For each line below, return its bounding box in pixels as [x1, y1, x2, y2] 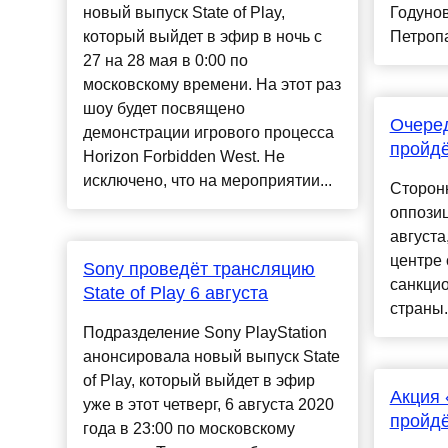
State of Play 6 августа [83, 283, 269, 304]
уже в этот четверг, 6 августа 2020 [83, 396, 335, 414]
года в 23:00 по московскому [83, 420, 296, 438]
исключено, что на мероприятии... [83, 172, 333, 190]
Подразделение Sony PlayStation [83, 324, 328, 342]
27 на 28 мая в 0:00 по [83, 52, 249, 70]
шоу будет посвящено [83, 100, 246, 118]
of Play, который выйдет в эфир [83, 372, 316, 390]
